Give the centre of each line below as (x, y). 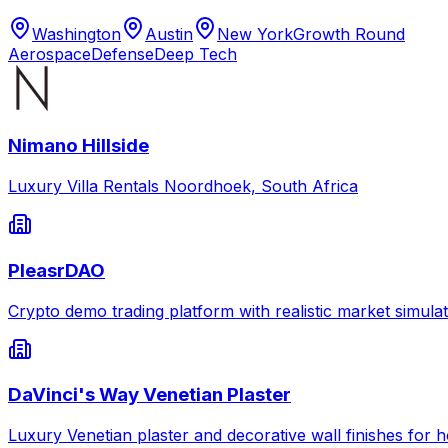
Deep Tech (195, 53)
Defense (122, 53)
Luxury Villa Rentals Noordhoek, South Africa (183, 186)
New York (255, 33)
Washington (76, 33)
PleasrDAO (56, 270)
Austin (169, 33)
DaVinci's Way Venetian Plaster (149, 395)
